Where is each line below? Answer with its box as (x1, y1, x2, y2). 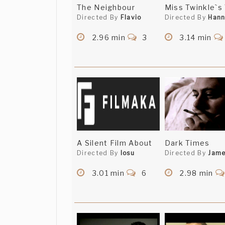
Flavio (120, 14, 142, 22)
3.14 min (177, 33, 214, 42)
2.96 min (90, 33, 128, 42)
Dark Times (164, 139, 210, 148)
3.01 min (90, 169, 127, 178)
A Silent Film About (77, 139, 153, 148)
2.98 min (177, 169, 215, 178)
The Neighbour (77, 3, 135, 12)
